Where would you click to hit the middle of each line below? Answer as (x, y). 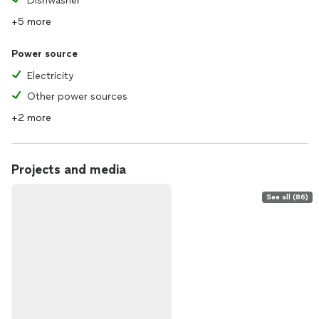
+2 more (31, 118)
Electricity (50, 76)
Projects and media (69, 169)
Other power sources (77, 96)
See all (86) (287, 197)
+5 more (31, 22)
